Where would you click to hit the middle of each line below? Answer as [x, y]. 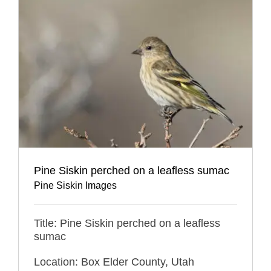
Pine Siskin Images [75, 185]
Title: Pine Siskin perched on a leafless [127, 223]
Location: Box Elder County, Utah [114, 262]
